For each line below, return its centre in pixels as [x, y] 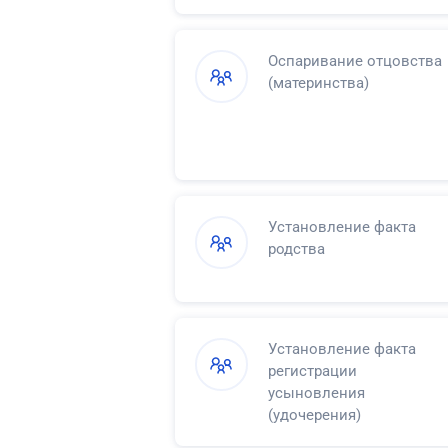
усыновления [316, 392]
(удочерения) [314, 414]
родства [296, 248]
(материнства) [318, 82]
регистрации [312, 370]
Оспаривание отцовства [355, 60]
